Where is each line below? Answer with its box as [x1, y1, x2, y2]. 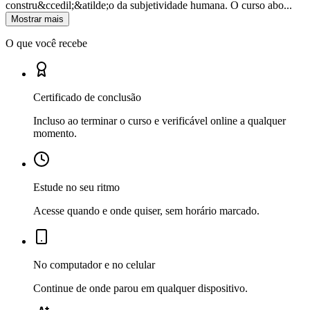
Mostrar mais [11, 13, 64, 24]
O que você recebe [6, 37, 87, 49]
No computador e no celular [33, 258, 155, 271]
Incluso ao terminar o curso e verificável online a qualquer [33, 114, 286, 127]
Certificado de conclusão [33, 91, 141, 103]
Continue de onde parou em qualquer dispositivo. [33, 282, 248, 294]
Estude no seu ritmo [33, 181, 120, 193]
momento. [33, 127, 77, 139]
